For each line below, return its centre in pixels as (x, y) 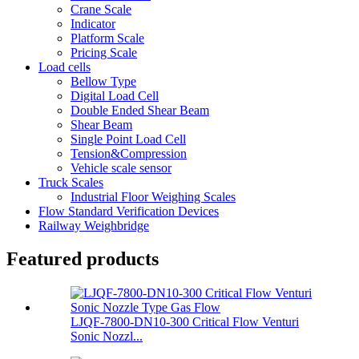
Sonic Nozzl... (107, 337)
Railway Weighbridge (94, 225)
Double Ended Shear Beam (140, 110)
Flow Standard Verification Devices (129, 211)
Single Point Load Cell (128, 139)
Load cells (65, 67)
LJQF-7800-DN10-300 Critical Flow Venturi (185, 322)
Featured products (83, 259)
